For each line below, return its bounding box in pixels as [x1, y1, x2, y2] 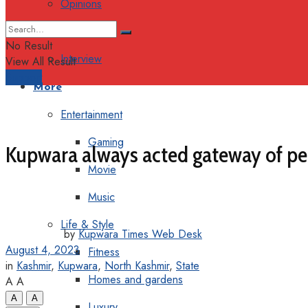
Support [5, 69, 42, 85]
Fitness [88, 244, 120, 260]
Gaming [88, 134, 124, 150]
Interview [60, 51, 102, 67]
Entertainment [60, 107, 122, 122]
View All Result [5, 54, 76, 69]
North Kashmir [104, 257, 169, 274]
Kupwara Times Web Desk [78, 225, 202, 242]
